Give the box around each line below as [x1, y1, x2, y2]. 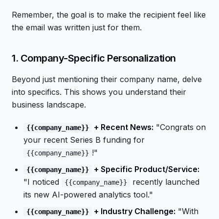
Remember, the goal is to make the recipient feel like [12, 10, 206, 20]
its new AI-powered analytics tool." [23, 190, 153, 199]
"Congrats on [153, 122, 206, 132]
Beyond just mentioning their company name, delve [12, 74, 202, 84]
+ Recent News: [92, 122, 153, 132]
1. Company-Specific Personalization [12, 52, 176, 64]
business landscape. [12, 100, 86, 109]
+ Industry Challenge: [92, 206, 175, 216]
